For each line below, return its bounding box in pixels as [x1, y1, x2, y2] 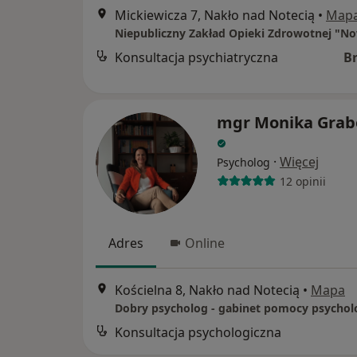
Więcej [280, 153, 319, 171]
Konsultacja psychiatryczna [115, 49, 278, 66]
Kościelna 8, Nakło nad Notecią [115, 281, 300, 300]
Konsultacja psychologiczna [115, 324, 281, 342]
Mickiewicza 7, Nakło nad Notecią [115, 6, 315, 24]
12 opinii [279, 173, 326, 189]
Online [185, 234, 225, 252]
